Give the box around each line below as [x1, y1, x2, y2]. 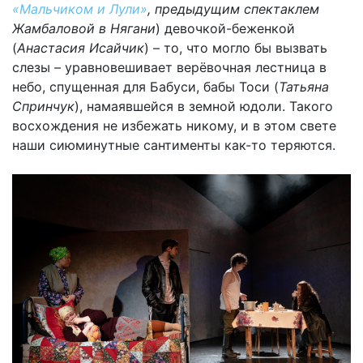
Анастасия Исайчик [17, 40, 144, 57]
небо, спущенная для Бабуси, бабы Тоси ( [12, 79, 279, 96]
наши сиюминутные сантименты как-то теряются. [12, 137, 335, 154]
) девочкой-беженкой [156, 20, 295, 37]
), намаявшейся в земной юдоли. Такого [75, 98, 333, 115]
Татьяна [279, 79, 329, 96]
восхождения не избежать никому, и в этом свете [12, 117, 336, 135]
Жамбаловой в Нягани [12, 20, 156, 37]
